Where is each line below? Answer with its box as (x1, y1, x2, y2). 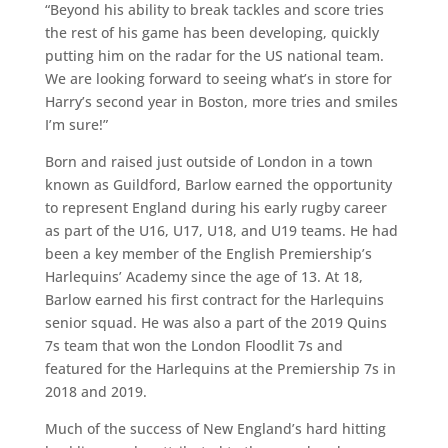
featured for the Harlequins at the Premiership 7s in (44, 359, 396, 378)
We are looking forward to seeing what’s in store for (44, 69, 392, 88)
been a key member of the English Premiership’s (44, 244, 372, 263)
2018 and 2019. (44, 382, 147, 401)
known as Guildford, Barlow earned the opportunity (44, 175, 392, 194)
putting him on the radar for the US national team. (44, 46, 384, 65)
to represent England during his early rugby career (44, 198, 387, 217)
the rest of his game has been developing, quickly (44, 23, 379, 42)
